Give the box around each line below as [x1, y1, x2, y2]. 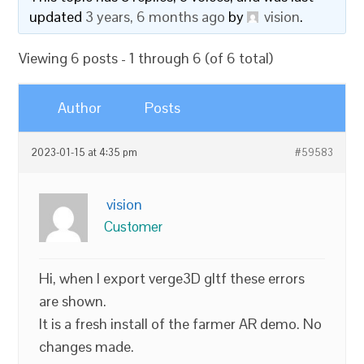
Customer [104, 218, 163, 236]
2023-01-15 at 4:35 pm [31, 146, 138, 159]
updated [29, 7, 86, 26]
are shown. [39, 292, 107, 310]
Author [58, 98, 102, 117]
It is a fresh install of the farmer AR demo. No [39, 314, 323, 333]
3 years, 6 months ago [85, 7, 226, 26]
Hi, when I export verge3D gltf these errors [39, 269, 305, 288]
